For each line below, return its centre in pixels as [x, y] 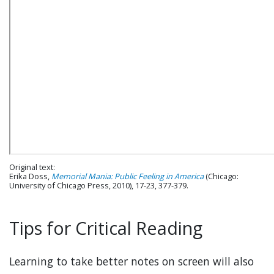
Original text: [32, 167]
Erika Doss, [30, 176]
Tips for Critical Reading [106, 228]
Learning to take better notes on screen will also [131, 261]
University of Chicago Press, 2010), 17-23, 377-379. [99, 185]
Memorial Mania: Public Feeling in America [128, 176]
